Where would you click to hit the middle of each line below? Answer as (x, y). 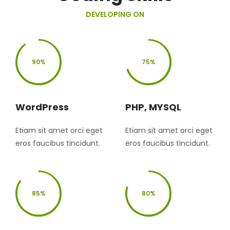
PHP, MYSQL (153, 107)
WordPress (42, 107)
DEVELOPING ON (115, 14)
